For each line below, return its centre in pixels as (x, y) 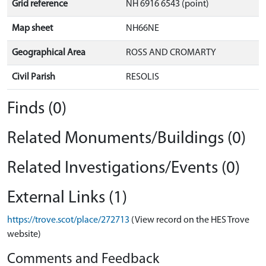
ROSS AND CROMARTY (171, 53)
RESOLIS (142, 77)
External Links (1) (67, 198)
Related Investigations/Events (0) (123, 168)
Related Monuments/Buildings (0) (126, 139)
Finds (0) (37, 109)
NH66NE (142, 28)
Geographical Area (49, 53)
